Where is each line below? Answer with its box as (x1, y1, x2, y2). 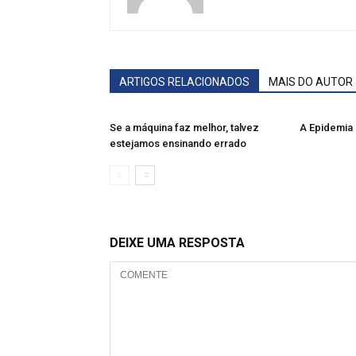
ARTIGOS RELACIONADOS (119, 75, 250, 88)
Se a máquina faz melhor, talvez (110, 122, 259, 133)
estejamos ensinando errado (110, 137, 246, 149)
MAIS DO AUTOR (269, 75, 353, 88)
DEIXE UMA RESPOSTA (110, 235, 245, 250)
